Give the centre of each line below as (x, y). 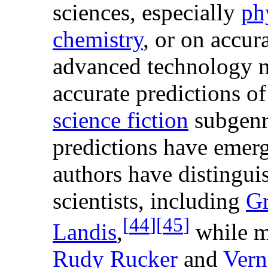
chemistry (98, 39)
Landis (85, 232)
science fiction (121, 120)
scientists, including (149, 201)
